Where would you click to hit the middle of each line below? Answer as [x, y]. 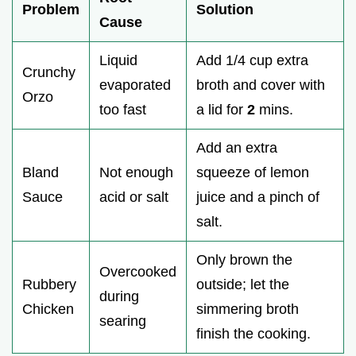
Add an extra [237, 148]
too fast [123, 110]
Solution [225, 10]
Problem [51, 10]
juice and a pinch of [258, 197]
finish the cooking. [253, 334]
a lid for [222, 110]
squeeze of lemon [253, 173]
